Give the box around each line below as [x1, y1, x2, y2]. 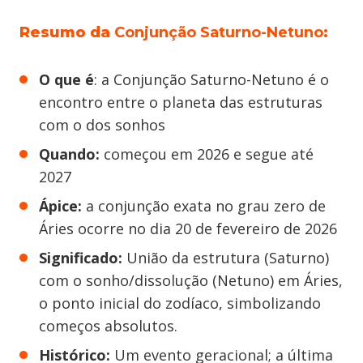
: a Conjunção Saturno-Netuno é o [94, 70, 329, 89]
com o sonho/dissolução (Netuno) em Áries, [39, 271, 343, 290]
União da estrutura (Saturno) [122, 248, 329, 267]
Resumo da [19, 23, 114, 41]
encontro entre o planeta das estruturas [39, 92, 322, 112]
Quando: [39, 144, 104, 164]
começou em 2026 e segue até [104, 144, 314, 164]
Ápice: [39, 196, 82, 216]
